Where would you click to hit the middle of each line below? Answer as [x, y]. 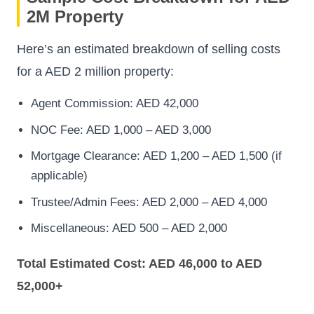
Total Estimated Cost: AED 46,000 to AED [139, 264]
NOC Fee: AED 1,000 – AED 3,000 [121, 130]
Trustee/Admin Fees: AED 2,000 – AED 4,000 [149, 202]
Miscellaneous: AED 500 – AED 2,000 [129, 228]
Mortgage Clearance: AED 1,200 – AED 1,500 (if [156, 156]
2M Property [75, 16]
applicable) [59, 176]
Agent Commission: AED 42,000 [115, 103]
